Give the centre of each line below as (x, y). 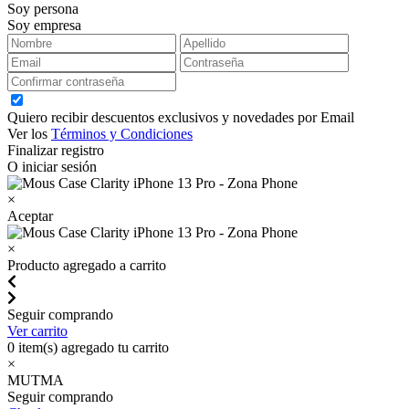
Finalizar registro (56, 150)
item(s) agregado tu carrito (92, 347)
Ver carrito (37, 330)
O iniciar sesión (52, 166)
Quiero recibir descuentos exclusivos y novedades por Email (181, 117)
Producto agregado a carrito (87, 265)
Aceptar (30, 215)
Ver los (29, 133)
